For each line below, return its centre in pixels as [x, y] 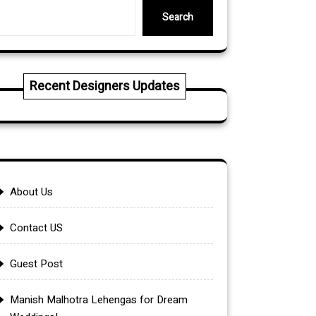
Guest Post [36, 263]
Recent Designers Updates [104, 86]
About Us [31, 192]
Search [178, 17]
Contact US [36, 227]
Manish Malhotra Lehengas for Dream [99, 299]
